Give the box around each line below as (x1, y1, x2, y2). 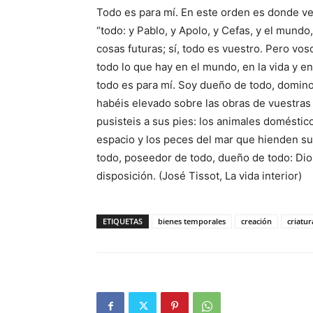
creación (241, 216, 272, 226)
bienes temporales (158, 216, 226, 226)
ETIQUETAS (103, 216, 143, 226)
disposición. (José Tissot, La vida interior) (96, 169, 302, 182)
